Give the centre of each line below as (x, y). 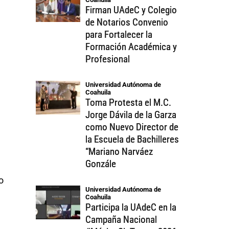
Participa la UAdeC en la (131, 208)
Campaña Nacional (121, 220)
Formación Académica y (131, 47)
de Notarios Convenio (127, 22)
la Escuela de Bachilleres (132, 140)
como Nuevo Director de (132, 127)
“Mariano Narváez (119, 152)
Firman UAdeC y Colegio (131, 10)
